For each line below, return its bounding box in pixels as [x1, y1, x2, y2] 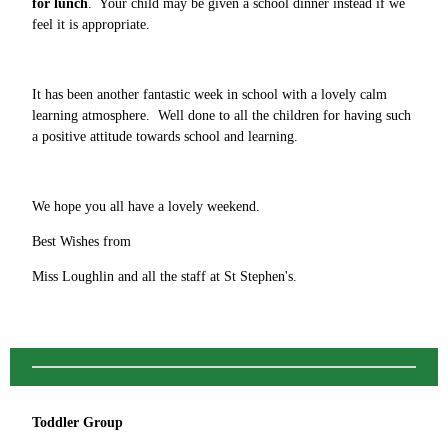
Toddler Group [32, 415, 123, 430]
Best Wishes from [32, 233, 131, 249]
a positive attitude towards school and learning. [32, 128, 298, 144]
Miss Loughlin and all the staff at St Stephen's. [32, 268, 297, 284]
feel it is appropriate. [32, 16, 150, 32]
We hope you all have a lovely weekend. [32, 198, 260, 214]
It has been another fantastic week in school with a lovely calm [32, 86, 387, 102]
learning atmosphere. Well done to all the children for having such [32, 107, 411, 123]
